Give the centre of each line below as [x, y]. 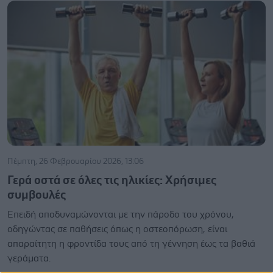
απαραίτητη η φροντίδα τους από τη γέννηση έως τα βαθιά [131, 244]
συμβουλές [37, 195]
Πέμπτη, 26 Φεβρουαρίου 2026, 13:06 [76, 161]
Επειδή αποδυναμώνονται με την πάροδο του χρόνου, [121, 214]
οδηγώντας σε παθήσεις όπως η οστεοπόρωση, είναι [117, 229]
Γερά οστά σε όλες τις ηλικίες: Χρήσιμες [112, 180]
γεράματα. [29, 258]
